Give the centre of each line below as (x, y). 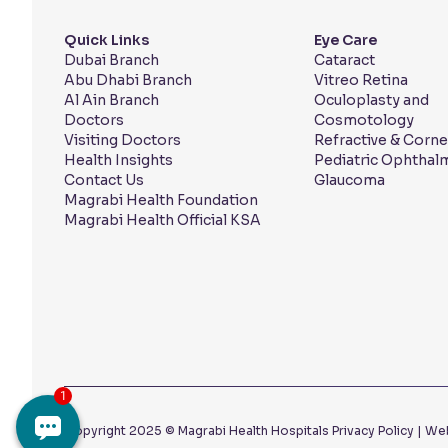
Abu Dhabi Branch (128, 80)
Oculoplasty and (371, 100)
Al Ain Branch (111, 100)
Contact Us (104, 180)
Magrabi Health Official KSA (162, 220)
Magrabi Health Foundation (161, 200)
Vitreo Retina (360, 80)
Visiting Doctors (122, 140)
